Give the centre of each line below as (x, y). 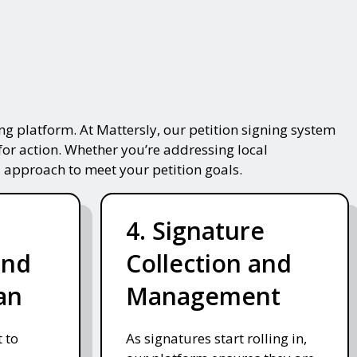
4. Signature (195, 231)
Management (203, 296)
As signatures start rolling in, (216, 339)
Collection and (208, 264)
